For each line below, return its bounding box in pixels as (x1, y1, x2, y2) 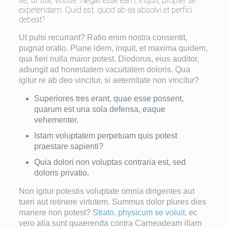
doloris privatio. (34, 168, 90, 178)
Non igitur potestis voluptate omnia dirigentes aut (19, 187, 195, 196)
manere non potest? (19, 208, 93, 217)
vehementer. (34, 116, 79, 125)
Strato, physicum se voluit (93, 208, 185, 217)
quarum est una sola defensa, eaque (34, 105, 166, 114)
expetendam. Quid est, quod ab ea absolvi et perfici (19, 5, 193, 15)
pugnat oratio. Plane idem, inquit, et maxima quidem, (19, 44, 208, 53)
